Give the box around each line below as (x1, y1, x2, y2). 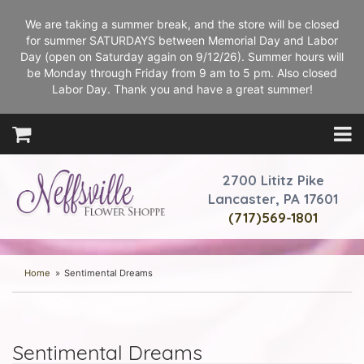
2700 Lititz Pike (222, 171, 324, 188)
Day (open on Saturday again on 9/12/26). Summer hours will (20, 50, 344, 63)
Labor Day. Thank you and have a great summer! (51, 82, 313, 96)
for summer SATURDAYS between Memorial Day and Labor (26, 33, 338, 47)
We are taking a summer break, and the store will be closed (24, 17, 340, 31)
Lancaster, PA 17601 (208, 190, 338, 207)
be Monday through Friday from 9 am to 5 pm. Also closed (27, 66, 337, 80)
